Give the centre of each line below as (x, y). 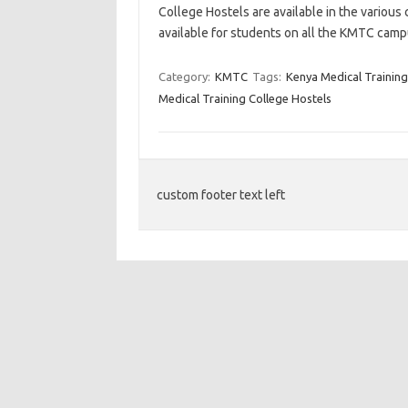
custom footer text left (221, 195)
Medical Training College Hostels (245, 98)
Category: (185, 76)
